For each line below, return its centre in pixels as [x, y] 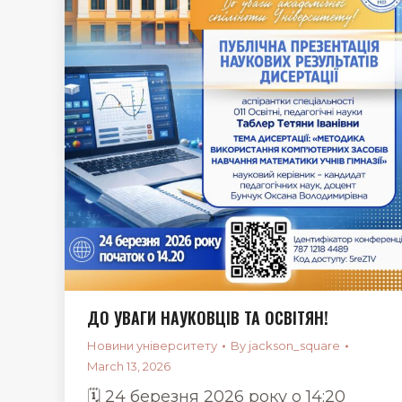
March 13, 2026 [129, 366]
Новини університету [152, 345]
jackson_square [294, 345]
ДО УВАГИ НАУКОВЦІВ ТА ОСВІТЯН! [208, 318]
